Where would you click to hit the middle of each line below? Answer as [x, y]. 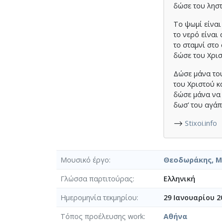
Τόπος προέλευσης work [102, 216]
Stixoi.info [201, 123]
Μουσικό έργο [85, 160]
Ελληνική [179, 178]
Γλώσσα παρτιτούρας [97, 178]
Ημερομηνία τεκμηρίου [99, 197]
